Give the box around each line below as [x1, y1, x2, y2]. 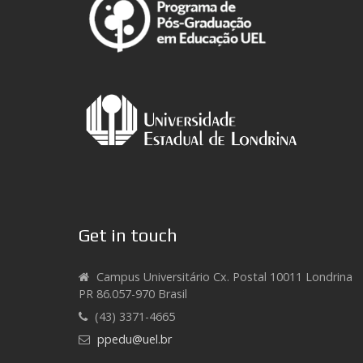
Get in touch [79, 225, 177, 246]
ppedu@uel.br [97, 331, 172, 348]
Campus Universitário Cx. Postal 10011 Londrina [96, 269, 352, 285]
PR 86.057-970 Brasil [79, 286, 187, 302]
